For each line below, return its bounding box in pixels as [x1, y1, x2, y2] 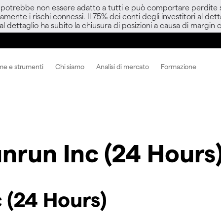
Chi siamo [55, 62, 84, 71]
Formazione [161, 62, 197, 71]
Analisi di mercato [96, 62, 149, 71]
